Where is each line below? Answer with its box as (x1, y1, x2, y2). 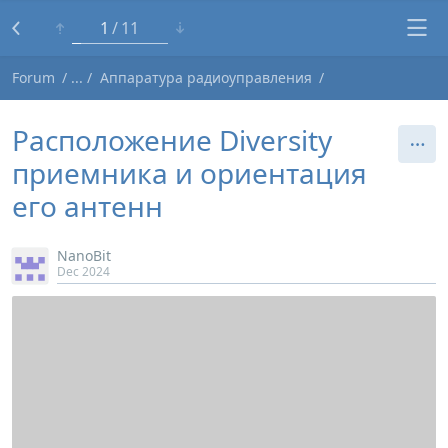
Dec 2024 (57, 263, 110, 280)
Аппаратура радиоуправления (100, 68, 313, 87)
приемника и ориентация (12, 154, 367, 192)
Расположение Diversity (12, 121, 332, 159)
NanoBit (57, 246, 111, 265)
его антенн (12, 187, 163, 225)
